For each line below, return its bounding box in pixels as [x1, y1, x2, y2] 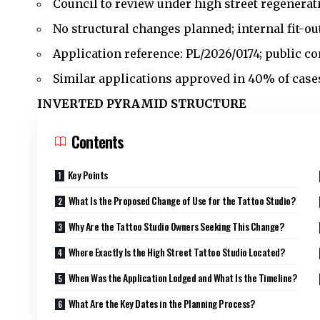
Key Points [67, 166, 108, 182]
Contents [71, 129, 124, 153]
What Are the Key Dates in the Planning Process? [68, 295, 255, 311]
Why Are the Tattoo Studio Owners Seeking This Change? [68, 218, 284, 234]
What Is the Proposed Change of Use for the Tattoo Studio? [68, 192, 296, 208]
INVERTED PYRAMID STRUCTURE [37, 96, 246, 111]
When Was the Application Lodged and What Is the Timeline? [68, 269, 297, 285]
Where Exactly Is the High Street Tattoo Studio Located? [68, 244, 285, 259]
